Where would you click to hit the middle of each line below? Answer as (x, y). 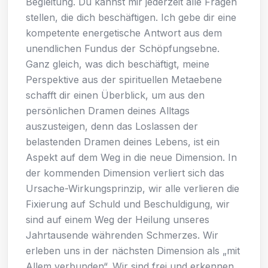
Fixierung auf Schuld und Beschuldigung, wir (128, 204)
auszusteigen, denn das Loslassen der (112, 126)
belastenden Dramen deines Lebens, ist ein (123, 141)
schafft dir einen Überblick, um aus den (115, 95)
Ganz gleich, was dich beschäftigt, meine (118, 64)
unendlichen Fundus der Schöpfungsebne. (123, 48)
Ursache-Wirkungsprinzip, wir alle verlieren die (133, 188)
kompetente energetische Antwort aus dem (124, 33)
